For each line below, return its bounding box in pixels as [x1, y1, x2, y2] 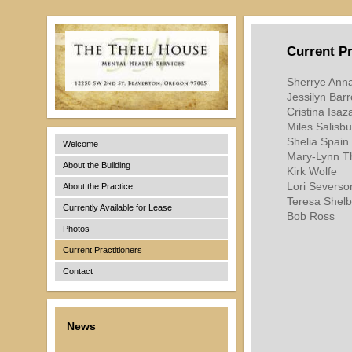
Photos [63, 224, 90, 233]
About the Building [63, 160, 130, 170]
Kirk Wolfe [287, 166, 337, 178]
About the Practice [63, 181, 133, 191]
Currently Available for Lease [63, 203, 172, 212]
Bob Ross [287, 211, 335, 222]
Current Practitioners [63, 245, 142, 255]
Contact [63, 266, 93, 276]
